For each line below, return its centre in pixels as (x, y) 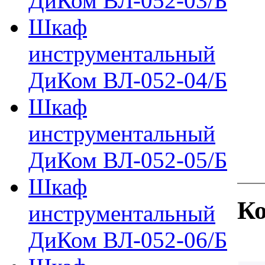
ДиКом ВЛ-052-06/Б (128, 240)
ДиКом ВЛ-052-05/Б (128, 160)
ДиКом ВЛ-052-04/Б (128, 80)
